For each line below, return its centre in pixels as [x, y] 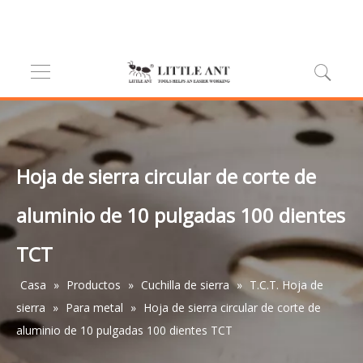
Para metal [94, 307]
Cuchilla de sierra [185, 285]
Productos [94, 285]
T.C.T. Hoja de [286, 285]
